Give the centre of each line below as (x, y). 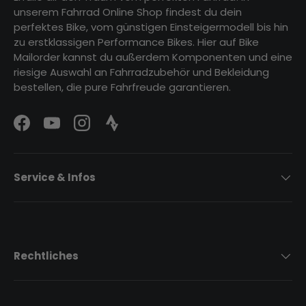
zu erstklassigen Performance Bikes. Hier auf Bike (136, 42)
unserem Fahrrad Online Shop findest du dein (128, 12)
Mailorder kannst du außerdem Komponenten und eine (153, 57)
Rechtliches (46, 255)
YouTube (73, 129)
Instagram (107, 129)
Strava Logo (141, 129)
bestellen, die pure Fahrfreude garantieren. (122, 87)
